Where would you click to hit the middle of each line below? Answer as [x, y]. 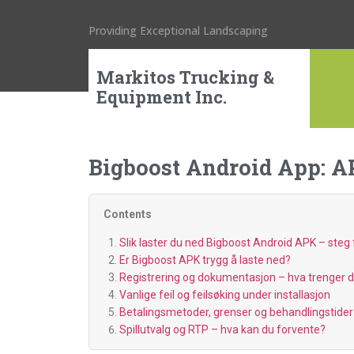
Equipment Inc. [162, 97]
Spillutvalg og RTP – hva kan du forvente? [222, 330]
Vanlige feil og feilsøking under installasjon [224, 295]
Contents [128, 214]
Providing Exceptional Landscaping [178, 30]
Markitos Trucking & [185, 77]
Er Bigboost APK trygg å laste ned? [205, 260]
